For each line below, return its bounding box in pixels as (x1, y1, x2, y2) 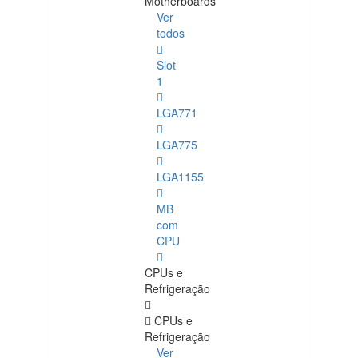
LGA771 (157, 105, 197, 121)
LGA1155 (157, 169, 204, 185)
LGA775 (157, 137, 197, 153)
